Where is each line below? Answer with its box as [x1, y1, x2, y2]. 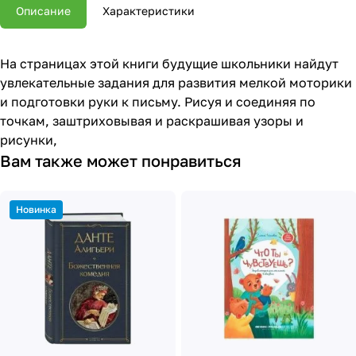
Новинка [16, 203, 56, 215]
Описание [16, 4, 71, 17]
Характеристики [103, 4, 195, 17]
